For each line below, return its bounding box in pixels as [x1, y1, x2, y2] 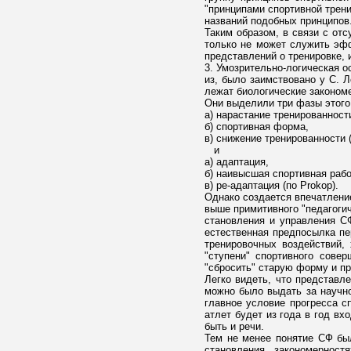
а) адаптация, [204, 156, 269, 168]
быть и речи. [204, 320, 264, 332]
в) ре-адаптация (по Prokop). [204, 179, 338, 191]
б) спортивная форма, [204, 121, 309, 132]
